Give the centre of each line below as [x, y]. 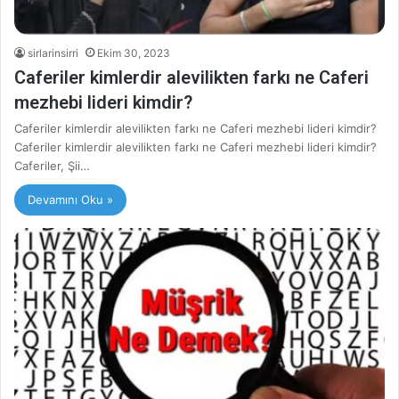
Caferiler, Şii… [52, 165]
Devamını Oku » [70, 199]
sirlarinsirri [53, 53]
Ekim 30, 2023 [134, 53]
